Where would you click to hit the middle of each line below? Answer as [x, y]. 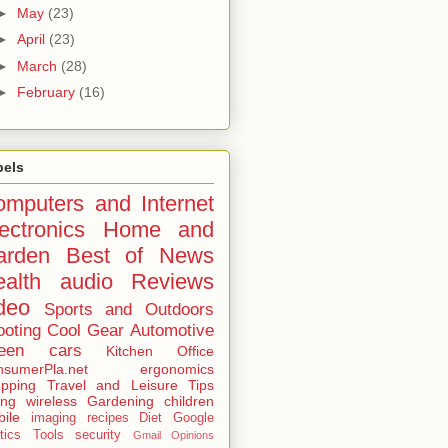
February [47, 92]
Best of [104, 256]
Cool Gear [85, 331]
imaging [53, 418]
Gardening [120, 401]
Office [196, 351]
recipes [107, 418]
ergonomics [177, 369]
